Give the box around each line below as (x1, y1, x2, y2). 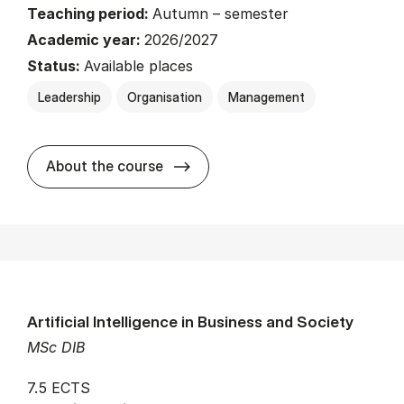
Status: (27, 57, 84, 75)
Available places (84, 57, 193, 75)
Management (228, 89, 305, 105)
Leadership (38, 89, 101, 105)
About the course (46, 157, 163, 175)
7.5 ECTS (27, 379, 90, 398)
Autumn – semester (152, 5, 289, 23)
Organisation (127, 89, 202, 105)
